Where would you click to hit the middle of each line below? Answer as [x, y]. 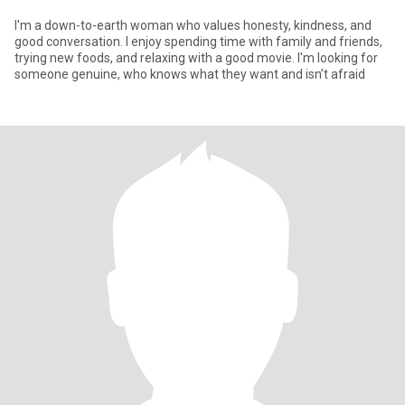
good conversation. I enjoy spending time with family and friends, [198, 42]
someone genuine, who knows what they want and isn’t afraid [190, 74]
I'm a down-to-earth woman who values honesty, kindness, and [193, 25]
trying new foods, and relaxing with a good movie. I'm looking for [196, 58]
